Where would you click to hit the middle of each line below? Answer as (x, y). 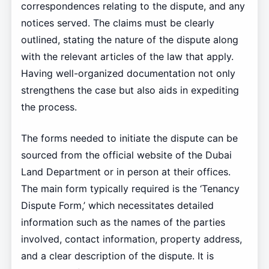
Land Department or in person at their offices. (125, 171)
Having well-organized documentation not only (128, 73)
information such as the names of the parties (123, 222)
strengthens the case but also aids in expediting (130, 90)
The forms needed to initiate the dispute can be (129, 138)
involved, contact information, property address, (131, 239)
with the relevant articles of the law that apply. (127, 56)
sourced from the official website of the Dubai (126, 155)
